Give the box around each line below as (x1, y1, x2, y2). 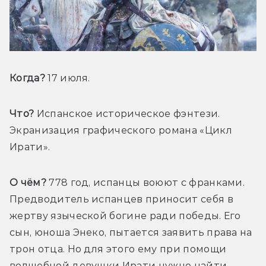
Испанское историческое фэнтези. (34, 108, 220, 119)
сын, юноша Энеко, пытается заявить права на (9, 227, 252, 238)
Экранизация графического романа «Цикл (9, 125, 232, 136)
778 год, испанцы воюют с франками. (49, 177, 245, 188)
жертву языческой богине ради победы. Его (9, 210, 241, 221)
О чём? (9, 177, 49, 188)
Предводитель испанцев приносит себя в (9, 194, 233, 205)
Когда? (9, 72, 45, 84)
